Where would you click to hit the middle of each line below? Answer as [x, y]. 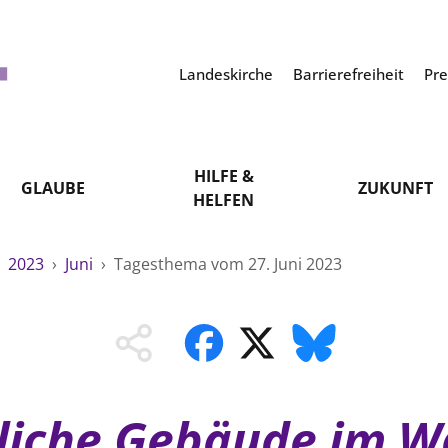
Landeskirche [227, 74]
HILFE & [223, 176]
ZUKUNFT [395, 188]
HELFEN [224, 200]
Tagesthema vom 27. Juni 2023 [228, 264]
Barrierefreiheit [350, 74]
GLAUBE [52, 188]
